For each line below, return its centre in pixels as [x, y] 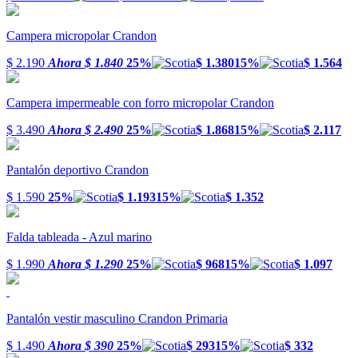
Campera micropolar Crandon [82, 36]
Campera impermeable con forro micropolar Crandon [140, 103]
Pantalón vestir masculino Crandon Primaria [117, 319]
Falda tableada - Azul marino [79, 237]
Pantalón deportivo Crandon [78, 170]
